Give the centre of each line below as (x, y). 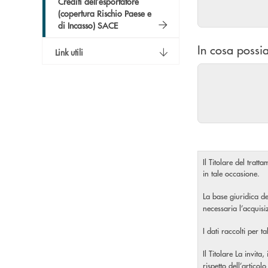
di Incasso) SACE (88, 25)
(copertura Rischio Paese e (105, 13)
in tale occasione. (231, 173)
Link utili (69, 52)
